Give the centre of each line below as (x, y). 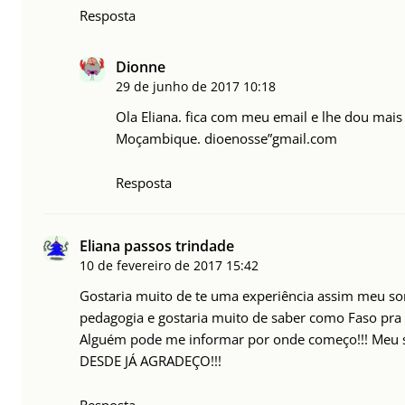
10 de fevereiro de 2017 (151, 265)
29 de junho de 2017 (178, 86)
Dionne (141, 66)
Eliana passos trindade (157, 245)
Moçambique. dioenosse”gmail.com (226, 138)
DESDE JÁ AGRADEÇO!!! (151, 360)
